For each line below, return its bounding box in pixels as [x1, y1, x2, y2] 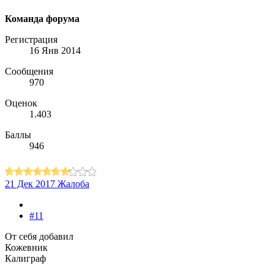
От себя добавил [5, 231, 73, 242]
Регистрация [5, 34, 57, 45]
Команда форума [5, 13, 80, 24]
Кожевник [5, 242, 48, 253]
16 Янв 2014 [29, 45, 81, 56]
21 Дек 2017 [5, 179, 55, 190]
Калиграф [5, 253, 46, 264]
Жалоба [57, 179, 89, 190]
